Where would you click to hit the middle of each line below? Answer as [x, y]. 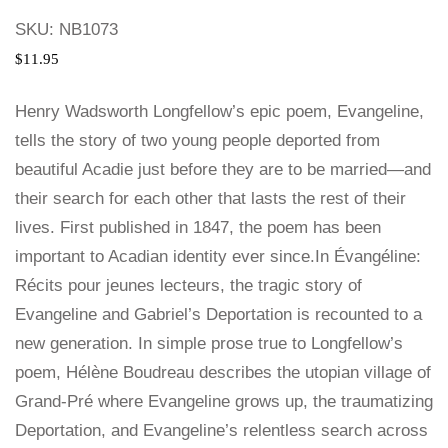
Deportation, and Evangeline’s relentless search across [221, 431]
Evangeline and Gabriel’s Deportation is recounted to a [218, 315]
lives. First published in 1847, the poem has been [198, 228]
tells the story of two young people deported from [197, 141]
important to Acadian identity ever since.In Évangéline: [218, 257]
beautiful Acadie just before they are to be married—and [223, 170]
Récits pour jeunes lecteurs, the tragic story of [188, 286]
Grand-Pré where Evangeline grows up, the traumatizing [224, 402]
